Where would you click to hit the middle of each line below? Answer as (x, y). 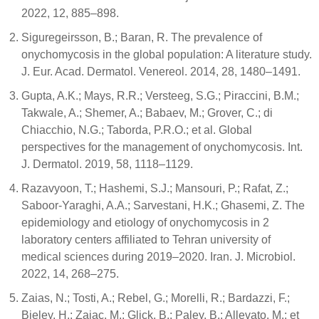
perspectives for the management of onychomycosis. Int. (162, 147)
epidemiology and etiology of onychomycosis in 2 (145, 222)
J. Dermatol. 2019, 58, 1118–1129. (107, 164)
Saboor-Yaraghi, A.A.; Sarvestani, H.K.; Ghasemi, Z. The (163, 205)
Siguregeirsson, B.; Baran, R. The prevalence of (142, 37)
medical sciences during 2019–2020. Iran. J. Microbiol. (158, 256)
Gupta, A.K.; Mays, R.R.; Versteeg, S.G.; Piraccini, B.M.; (160, 95)
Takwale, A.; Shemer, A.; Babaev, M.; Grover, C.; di (147, 113)
